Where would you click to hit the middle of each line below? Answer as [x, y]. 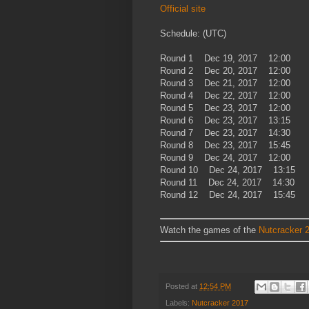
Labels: [179, 303]
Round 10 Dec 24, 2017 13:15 [229, 170]
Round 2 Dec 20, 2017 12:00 [227, 70]
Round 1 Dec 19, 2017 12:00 [227, 58]
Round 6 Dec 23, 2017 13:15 [227, 120]
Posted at [182, 287]
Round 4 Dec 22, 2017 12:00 [227, 95]
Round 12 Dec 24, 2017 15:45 [229, 195]
